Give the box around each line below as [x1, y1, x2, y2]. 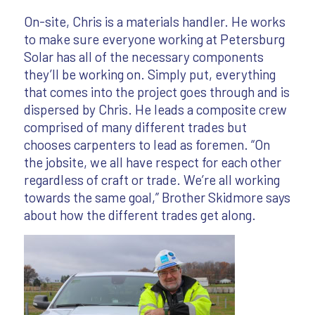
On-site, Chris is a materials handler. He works [23, 13, 285, 30]
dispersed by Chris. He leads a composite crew [23, 101, 287, 117]
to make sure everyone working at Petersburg [23, 30, 285, 47]
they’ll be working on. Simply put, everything [23, 65, 276, 82]
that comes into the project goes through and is [23, 83, 290, 100]
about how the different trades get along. [23, 206, 256, 223]
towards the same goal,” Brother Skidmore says [23, 188, 290, 205]
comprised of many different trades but [23, 118, 247, 135]
